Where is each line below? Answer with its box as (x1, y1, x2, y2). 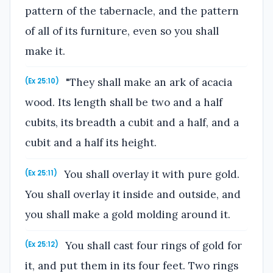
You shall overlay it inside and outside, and (25, 187, 241, 201)
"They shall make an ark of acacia (63, 76, 233, 90)
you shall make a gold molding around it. (25, 207, 230, 221)
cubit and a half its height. (25, 136, 157, 150)
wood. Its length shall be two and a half (25, 96, 222, 110)
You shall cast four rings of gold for (62, 239, 243, 253)
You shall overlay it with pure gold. (61, 167, 240, 181)
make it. (25, 44, 65, 58)
